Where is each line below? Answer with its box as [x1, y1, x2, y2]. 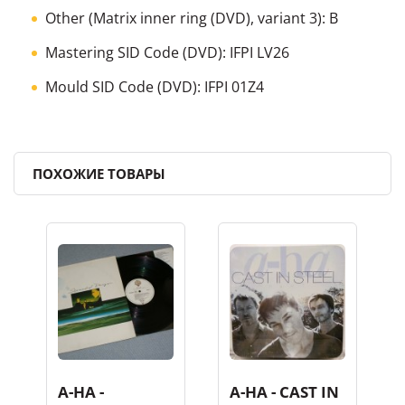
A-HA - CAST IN [230, 381, 339, 402]
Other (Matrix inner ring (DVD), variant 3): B [45, 7, 338, 28]
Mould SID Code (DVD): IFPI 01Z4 [45, 76, 264, 97]
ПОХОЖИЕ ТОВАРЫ [33, 164, 165, 183]
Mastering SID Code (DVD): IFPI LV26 [45, 42, 289, 62]
